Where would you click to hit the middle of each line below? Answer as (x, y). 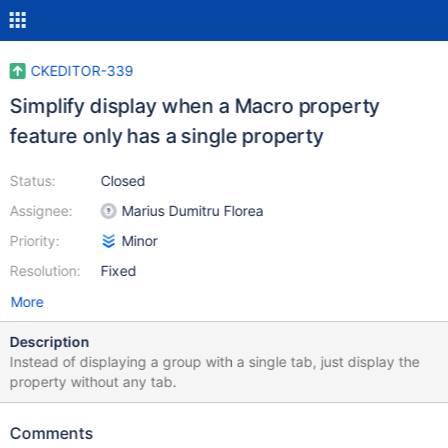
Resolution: (45, 270)
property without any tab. (93, 381)
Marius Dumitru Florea (192, 210)
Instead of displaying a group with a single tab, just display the (214, 361)
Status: (32, 180)
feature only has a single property (166, 136)
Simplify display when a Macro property (194, 106)
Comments (51, 433)
